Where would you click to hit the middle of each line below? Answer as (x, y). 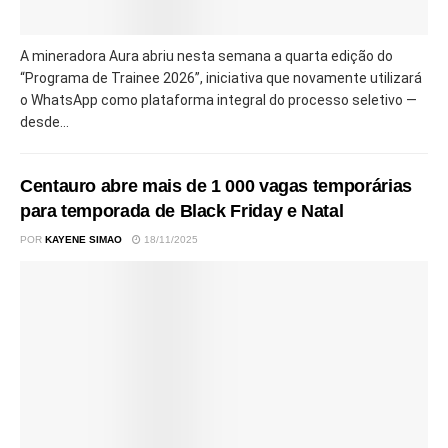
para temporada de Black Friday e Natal (182, 211)
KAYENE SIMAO (83, 240)
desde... (44, 122)
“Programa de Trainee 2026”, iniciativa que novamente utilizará (221, 78)
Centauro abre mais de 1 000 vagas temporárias (216, 186)
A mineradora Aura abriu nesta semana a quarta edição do (206, 56)
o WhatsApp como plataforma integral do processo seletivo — (218, 100)
